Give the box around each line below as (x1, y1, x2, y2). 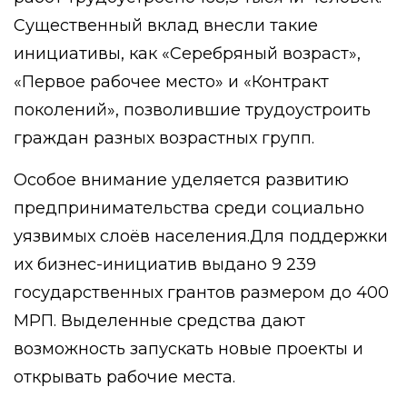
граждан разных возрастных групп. (14, 128, 314, 148)
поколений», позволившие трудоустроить (14, 100, 371, 120)
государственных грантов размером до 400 (14, 283, 389, 303)
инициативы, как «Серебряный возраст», (14, 44, 361, 64)
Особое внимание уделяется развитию (14, 170, 349, 190)
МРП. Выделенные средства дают (14, 311, 305, 331)
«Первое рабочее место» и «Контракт (14, 72, 329, 92)
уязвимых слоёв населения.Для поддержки (14, 226, 388, 246)
